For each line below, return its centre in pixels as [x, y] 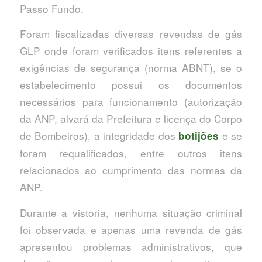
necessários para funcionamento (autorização [131, 102]
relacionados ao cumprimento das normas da [131, 170]
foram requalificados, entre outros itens [131, 153]
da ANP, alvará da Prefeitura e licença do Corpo [131, 119]
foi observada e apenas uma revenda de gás [131, 230]
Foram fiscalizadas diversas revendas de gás [131, 34]
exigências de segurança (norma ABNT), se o [131, 68]
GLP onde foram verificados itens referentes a [131, 51]
